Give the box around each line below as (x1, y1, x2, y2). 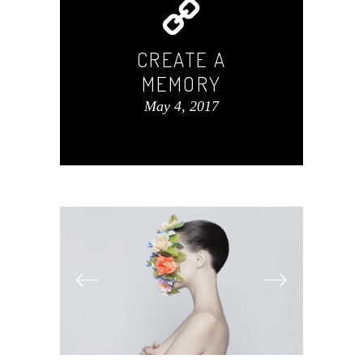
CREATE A (136, 45, 227, 72)
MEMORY (141, 70, 222, 96)
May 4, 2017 (144, 97, 219, 114)
